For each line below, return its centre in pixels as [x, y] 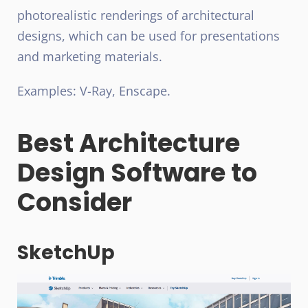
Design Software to [137, 173]
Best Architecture [129, 143]
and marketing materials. [90, 56]
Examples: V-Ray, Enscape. [94, 90]
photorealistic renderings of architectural [136, 15]
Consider [75, 202]
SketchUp [66, 252]
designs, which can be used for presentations [148, 35]
